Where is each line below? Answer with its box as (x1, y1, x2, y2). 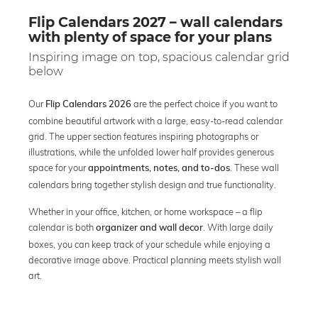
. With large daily (203, 221, 273, 233)
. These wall (230, 161, 279, 173)
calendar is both (28, 221, 96, 233)
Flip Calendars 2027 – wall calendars (28, 13, 283, 31)
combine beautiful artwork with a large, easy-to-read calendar (28, 114, 283, 126)
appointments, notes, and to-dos (88, 163, 230, 173)
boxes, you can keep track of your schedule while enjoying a (28, 238, 270, 250)
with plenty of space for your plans (28, 28, 272, 45)
